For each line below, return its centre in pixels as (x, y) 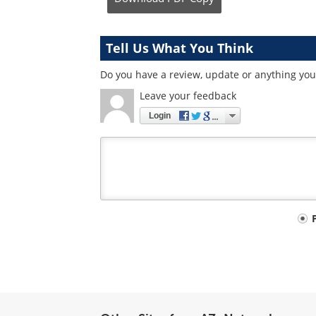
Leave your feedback (188, 96)
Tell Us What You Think (180, 48)
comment (133, 242)
